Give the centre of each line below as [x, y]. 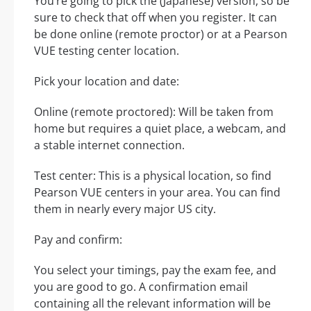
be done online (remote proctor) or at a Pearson [161, 34]
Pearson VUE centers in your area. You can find [157, 193]
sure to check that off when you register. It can [155, 18]
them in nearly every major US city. [125, 209]
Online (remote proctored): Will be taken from [154, 112]
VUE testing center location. [107, 51]
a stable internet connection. [109, 145]
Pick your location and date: [107, 82]
